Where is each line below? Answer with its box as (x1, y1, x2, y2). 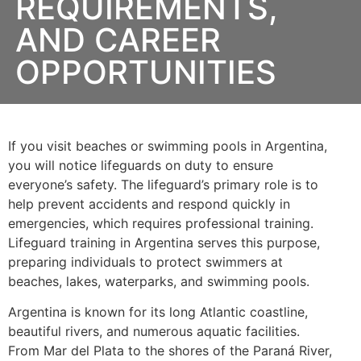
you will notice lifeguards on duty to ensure (8, 157, 273, 173)
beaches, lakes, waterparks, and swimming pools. (8, 273, 309, 289)
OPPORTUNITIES (15, 52, 276, 92)
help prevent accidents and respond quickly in (8, 196, 290, 212)
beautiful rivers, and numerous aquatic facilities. (8, 323, 300, 340)
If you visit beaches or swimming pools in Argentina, (8, 138, 327, 154)
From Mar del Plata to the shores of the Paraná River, (8, 342, 332, 359)
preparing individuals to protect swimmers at (8, 254, 283, 270)
